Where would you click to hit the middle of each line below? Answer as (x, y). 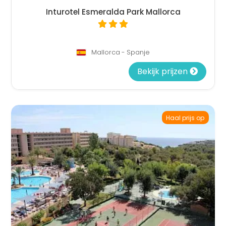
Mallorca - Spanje (120, 52)
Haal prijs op (185, 118)
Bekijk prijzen (163, 71)
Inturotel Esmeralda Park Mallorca (113, 12)
